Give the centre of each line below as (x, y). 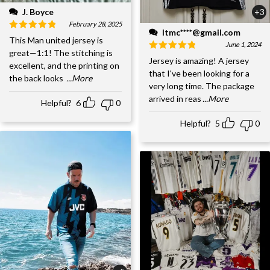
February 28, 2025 (95, 24)
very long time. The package (201, 86)
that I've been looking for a (199, 74)
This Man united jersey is (56, 40)
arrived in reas (175, 99)
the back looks (37, 78)
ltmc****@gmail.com (201, 33)
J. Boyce (38, 12)
